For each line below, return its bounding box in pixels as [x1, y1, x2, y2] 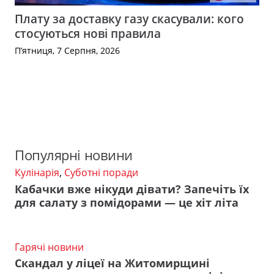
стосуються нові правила [15, 24, 161, 42]
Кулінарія [15, 166, 59, 180]
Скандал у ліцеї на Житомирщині [15, 256, 210, 271]
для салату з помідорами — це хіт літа [15, 194, 239, 210]
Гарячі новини [15, 240, 84, 254]
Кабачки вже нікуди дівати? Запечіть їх [15, 181, 249, 196]
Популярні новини [15, 146, 133, 165]
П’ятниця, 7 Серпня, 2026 [15, 44, 120, 56]
